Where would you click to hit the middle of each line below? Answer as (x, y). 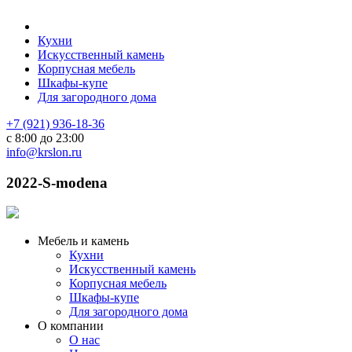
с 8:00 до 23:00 (45, 138)
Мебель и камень (83, 241)
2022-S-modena (57, 182)
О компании (71, 326)
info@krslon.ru (44, 152)
